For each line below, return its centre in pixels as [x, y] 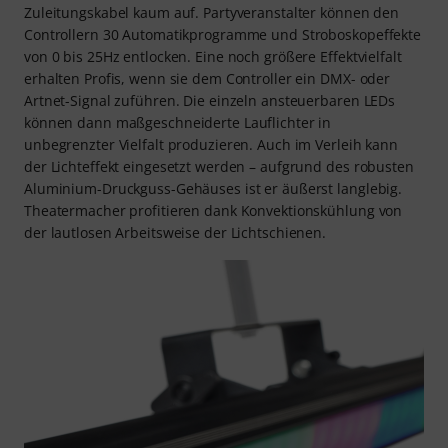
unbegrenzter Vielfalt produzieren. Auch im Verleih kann [211, 144]
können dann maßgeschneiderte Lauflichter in [178, 122]
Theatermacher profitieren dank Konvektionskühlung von [213, 210]
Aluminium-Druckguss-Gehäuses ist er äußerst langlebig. [213, 188]
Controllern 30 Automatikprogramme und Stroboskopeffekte [222, 34]
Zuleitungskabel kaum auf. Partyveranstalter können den [212, 12]
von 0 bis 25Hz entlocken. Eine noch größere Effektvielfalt [213, 56]
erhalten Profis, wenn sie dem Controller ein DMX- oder [207, 78]
